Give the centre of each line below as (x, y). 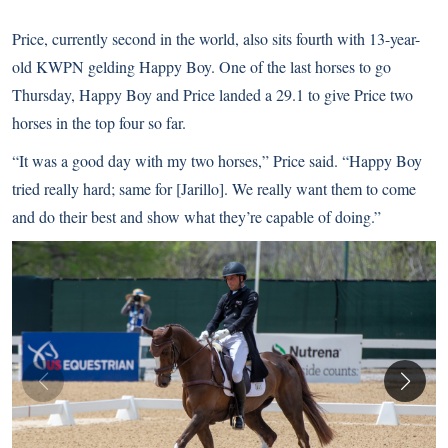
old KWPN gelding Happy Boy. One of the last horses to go (201, 67)
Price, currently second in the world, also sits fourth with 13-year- (216, 39)
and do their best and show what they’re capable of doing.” (196, 217)
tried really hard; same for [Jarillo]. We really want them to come (214, 189)
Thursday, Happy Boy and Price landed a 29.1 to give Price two (212, 95)
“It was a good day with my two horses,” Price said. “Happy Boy (217, 161)
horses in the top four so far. (99, 123)
